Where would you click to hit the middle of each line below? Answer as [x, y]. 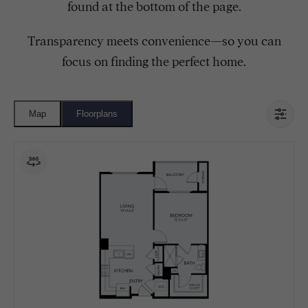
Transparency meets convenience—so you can [154, 41]
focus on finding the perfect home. [154, 62]
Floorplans [97, 114]
